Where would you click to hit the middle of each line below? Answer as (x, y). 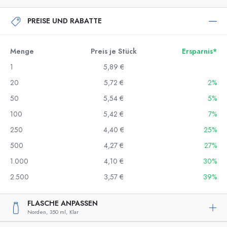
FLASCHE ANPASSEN (63, 203)
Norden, (37, 212)
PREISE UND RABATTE (65, 21)
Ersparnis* (199, 51)
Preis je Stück (113, 51)
